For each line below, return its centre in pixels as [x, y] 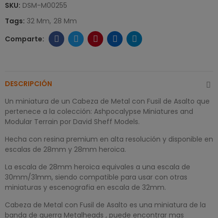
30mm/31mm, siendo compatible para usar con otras [96, 177]
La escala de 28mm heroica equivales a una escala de [98, 167]
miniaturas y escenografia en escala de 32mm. [85, 188]
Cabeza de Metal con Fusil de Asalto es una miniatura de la [105, 205]
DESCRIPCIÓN [28, 84]
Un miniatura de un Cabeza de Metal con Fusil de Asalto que [107, 101]
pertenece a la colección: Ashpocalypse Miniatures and [99, 112]
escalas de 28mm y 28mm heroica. [65, 150]
